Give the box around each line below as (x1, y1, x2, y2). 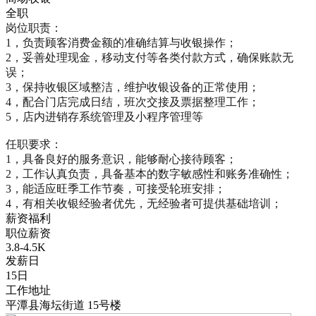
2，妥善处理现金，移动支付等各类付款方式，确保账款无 (6, 51, 293, 64)
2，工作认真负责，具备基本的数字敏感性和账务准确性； (6, 168, 293, 181)
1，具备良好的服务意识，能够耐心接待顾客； (6, 153, 237, 166)
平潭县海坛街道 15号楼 (6, 299, 121, 312)
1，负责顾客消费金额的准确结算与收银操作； (6, 37, 237, 49)
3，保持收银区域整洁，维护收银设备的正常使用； (6, 81, 260, 94)
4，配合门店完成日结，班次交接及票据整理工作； (6, 96, 260, 109)
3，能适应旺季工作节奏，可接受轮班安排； (6, 183, 226, 195)
